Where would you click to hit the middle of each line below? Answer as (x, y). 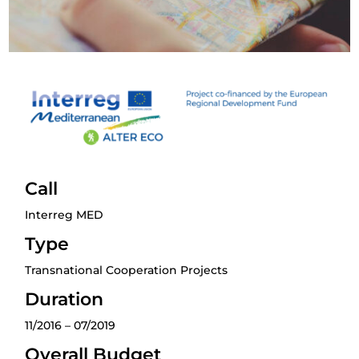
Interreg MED (65, 214)
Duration (65, 299)
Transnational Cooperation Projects (127, 270)
